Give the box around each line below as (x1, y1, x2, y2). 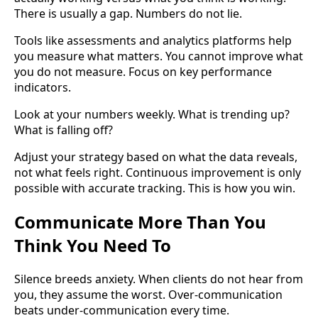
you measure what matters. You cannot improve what (14, 48, 303, 65)
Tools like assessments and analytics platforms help (14, 33, 292, 49)
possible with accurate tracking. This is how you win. (14, 180, 295, 197)
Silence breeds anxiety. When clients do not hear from (14, 271, 303, 287)
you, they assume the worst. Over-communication (14, 287, 283, 303)
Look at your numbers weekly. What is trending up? (14, 106, 290, 123)
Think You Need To (14, 234, 171, 258)
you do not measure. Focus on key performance (14, 64, 272, 80)
